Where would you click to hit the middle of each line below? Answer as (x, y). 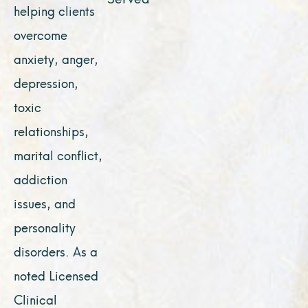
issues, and (45, 202)
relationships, (51, 130)
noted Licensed (56, 274)
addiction (41, 178)
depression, (46, 82)
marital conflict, (58, 154)
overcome (41, 34)
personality (45, 226)
